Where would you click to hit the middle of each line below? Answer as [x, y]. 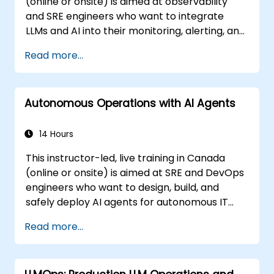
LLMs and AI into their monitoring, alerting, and [136, 31]
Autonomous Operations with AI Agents [130, 103]
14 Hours [55, 134]
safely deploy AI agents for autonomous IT [127, 202]
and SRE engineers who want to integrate [125, 16]
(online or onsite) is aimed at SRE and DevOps [135, 173]
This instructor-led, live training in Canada [126, 158]
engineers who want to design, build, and [123, 187]
